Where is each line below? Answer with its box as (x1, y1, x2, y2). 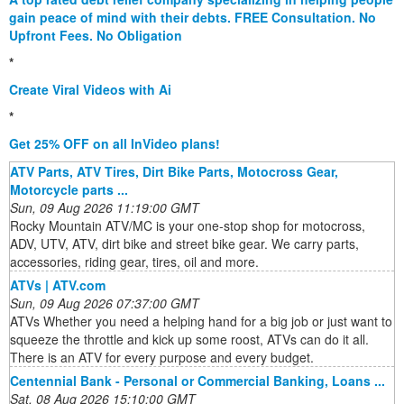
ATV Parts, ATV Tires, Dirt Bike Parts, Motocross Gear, (10, 161, 338, 180)
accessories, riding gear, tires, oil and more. (10, 252, 259, 271)
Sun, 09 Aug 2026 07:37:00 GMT (10, 293, 199, 312)
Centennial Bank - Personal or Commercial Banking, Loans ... (10, 371, 385, 390)
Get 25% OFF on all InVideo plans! (9, 133, 220, 152)
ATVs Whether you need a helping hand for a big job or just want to (10, 311, 392, 330)
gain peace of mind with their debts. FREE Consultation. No (9, 7, 376, 26)
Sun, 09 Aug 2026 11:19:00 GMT (10, 197, 199, 216)
